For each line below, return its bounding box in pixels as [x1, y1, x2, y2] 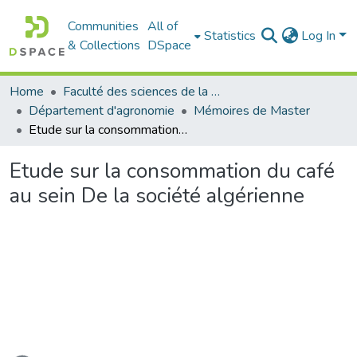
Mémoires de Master [194, 102, 310, 120]
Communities [68, 18, 139, 35]
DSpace [147, 37, 192, 54]
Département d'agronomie [29, 102, 175, 120]
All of [147, 18, 178, 35]
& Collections [68, 37, 141, 54]
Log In [301, 27, 339, 45]
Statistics [204, 27, 257, 45]
